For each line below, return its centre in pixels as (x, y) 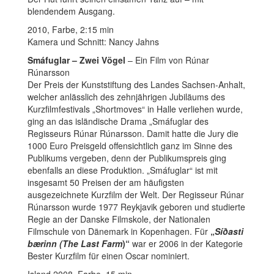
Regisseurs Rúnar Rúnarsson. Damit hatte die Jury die (133, 133)
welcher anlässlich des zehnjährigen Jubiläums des (126, 96)
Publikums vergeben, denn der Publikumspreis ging (127, 157)
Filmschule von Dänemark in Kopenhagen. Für (119, 231)
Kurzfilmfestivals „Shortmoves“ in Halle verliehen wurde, (135, 109)
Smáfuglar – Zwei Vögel (78, 60)
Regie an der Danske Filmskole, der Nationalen (119, 219)
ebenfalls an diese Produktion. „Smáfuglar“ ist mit (123, 170)
